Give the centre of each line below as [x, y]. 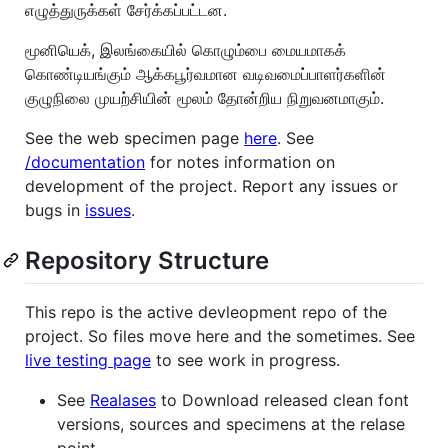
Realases [123, 399]
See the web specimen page [134, 137]
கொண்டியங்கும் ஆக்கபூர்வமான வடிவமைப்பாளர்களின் [205, 73]
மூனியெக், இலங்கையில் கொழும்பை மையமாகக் [185, 49]
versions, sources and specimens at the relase [231, 423]
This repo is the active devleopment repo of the [206, 311]
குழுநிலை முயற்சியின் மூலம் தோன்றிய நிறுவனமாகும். [204, 97]
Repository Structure [147, 260]
